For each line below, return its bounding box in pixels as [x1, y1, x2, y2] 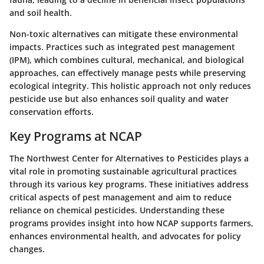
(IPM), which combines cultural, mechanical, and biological [9, 54, 244, 65]
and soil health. [9, 6, 72, 18]
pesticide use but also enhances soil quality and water [9, 93, 229, 104]
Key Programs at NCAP [9, 127, 142, 144]
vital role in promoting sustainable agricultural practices [9, 166, 237, 177]
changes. [9, 243, 45, 255]
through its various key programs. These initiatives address [9, 179, 249, 190]
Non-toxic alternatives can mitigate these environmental [9, 28, 238, 39]
